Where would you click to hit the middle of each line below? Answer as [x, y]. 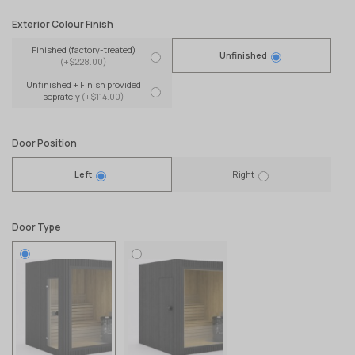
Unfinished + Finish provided [83, 84]
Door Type [36, 227]
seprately [62, 96]
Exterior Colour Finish [63, 24]
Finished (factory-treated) [83, 49]
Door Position [44, 143]
